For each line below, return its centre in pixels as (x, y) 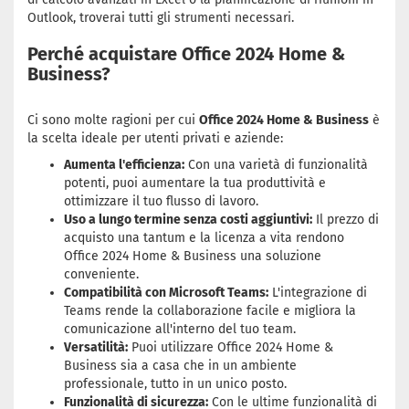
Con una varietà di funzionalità (276, 165)
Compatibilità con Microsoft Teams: (166, 293)
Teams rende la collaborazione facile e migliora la (210, 311)
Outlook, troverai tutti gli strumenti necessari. (161, 18)
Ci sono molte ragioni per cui (113, 120)
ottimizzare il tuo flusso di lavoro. (161, 201)
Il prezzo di (346, 220)
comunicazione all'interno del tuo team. (180, 329)
